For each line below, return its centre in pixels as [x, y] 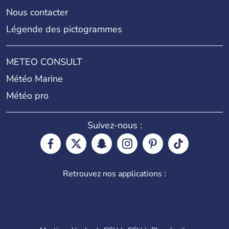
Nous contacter [37, 13]
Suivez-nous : [114, 125]
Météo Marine [35, 79]
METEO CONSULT [44, 62]
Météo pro [27, 96]
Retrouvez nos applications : [114, 174]
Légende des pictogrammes [64, 29]
